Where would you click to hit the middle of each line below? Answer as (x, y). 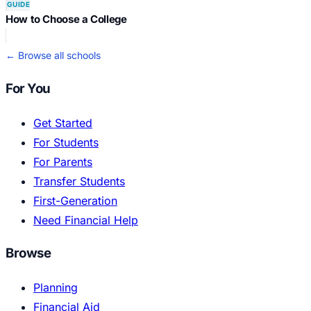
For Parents (63, 161)
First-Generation (75, 200)
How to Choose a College (66, 19)
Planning (56, 287)
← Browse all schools (53, 56)
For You (28, 88)
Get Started (63, 123)
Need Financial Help (86, 220)
